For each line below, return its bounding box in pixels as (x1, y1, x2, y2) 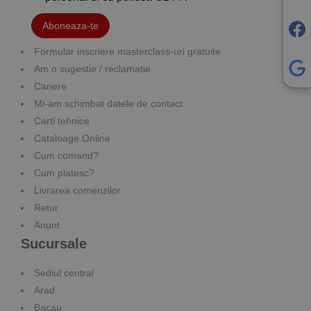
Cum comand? (34, 149, 99, 161)
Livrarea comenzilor (34, 184, 121, 196)
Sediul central (34, 267, 94, 278)
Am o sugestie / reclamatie (34, 62, 151, 74)
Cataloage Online (34, 132, 110, 144)
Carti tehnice (34, 115, 90, 126)
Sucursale (21, 235, 87, 251)
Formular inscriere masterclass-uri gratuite (34, 45, 221, 57)
